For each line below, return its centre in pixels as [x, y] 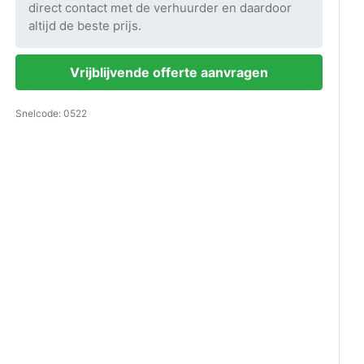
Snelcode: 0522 [51, 114]
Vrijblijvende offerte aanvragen [169, 73]
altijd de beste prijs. [85, 26]
